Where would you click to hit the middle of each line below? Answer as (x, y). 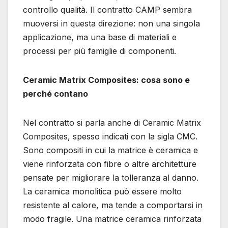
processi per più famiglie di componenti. (99, 51)
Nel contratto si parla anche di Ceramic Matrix (112, 123)
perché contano (55, 94)
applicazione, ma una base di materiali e (100, 37)
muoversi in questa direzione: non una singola (111, 24)
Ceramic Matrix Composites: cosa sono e (106, 80)
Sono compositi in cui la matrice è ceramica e (110, 150)
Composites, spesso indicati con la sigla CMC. (110, 137)
